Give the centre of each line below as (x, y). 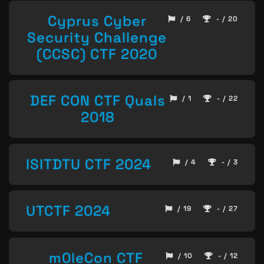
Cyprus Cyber (97, 21)
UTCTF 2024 (68, 211)
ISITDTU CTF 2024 (89, 164)
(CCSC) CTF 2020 (97, 54)
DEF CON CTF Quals (98, 101)
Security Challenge (97, 37)
